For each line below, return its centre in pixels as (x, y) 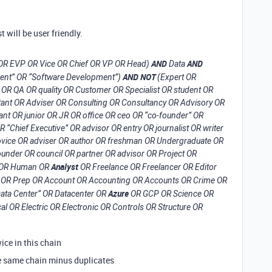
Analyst (65, 167)
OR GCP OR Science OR (171, 194)
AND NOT (139, 77)
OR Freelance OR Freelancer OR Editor (148, 167)
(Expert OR (176, 77)
